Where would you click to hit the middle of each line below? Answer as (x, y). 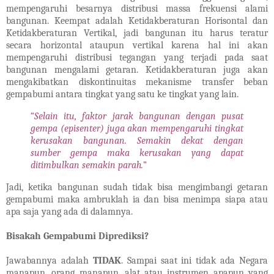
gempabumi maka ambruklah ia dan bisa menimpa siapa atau (137, 200)
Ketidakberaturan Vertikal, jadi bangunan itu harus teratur (137, 33)
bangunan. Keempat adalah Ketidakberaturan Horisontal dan (137, 21)
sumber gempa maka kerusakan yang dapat (137, 153)
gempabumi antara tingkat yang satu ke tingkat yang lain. (122, 94)
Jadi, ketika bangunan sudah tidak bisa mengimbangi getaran (137, 187)
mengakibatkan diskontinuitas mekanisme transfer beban (137, 82)
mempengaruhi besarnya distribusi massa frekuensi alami (137, 9)
